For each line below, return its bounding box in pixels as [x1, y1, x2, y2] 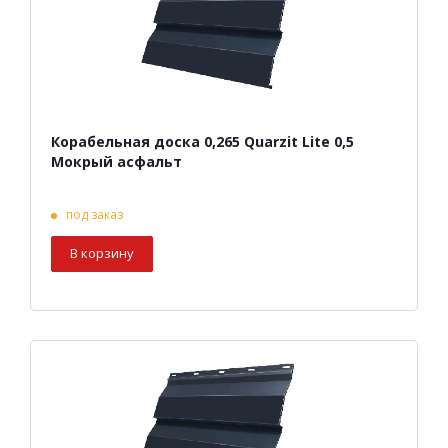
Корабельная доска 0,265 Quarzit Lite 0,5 [51, 132, 354, 152]
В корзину [70, 244, 134, 263]
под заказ [66, 206, 123, 224]
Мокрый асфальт [51, 152, 182, 172]
